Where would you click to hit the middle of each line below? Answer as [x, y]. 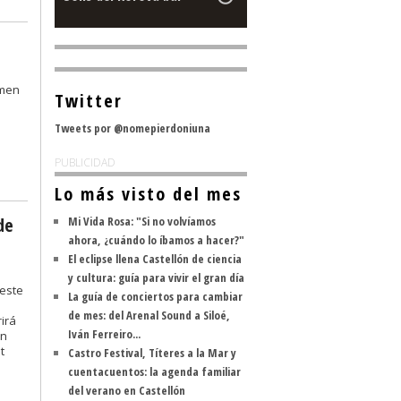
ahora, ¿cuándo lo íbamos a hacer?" [156, 240]
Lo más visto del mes [148, 194]
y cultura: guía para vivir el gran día [156, 277]
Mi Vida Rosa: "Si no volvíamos [142, 221]
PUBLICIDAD [85, 162]
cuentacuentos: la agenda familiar [154, 371]
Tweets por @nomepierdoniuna [132, 128]
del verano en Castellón [127, 390]
